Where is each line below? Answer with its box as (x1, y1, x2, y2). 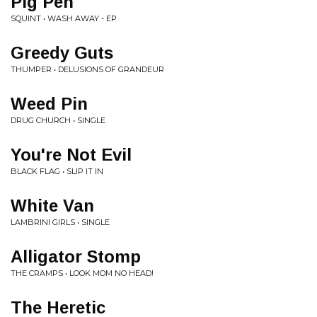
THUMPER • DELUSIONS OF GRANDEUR (11, 64, 164, 74)
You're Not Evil (11, 145, 132, 164)
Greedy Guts (11, 43, 113, 62)
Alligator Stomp (11, 247, 141, 266)
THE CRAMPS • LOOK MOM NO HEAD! (11, 268, 154, 278)
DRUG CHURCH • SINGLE (11, 115, 105, 125)
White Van (11, 196, 94, 215)
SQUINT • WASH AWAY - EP (11, 13, 117, 23)
